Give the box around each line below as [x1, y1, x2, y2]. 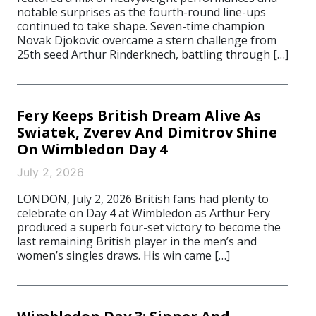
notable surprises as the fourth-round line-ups [17, 4, 266, 20]
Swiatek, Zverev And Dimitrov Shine [17, 123, 277, 142]
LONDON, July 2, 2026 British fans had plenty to [17, 191, 269, 207]
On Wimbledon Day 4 [17, 140, 167, 159]
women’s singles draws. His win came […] [17, 248, 230, 263]
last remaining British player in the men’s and [17, 233, 257, 249]
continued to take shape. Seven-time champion [17, 18, 265, 34]
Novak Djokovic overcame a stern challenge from [17, 32, 276, 48]
